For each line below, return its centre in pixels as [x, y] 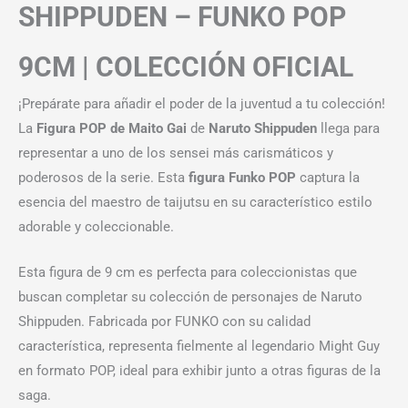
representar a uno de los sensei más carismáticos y [176, 153]
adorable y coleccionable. [96, 227]
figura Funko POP [242, 178]
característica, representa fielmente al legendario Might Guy [199, 347]
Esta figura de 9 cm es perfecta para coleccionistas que [188, 273]
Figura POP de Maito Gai [112, 129]
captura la [328, 178]
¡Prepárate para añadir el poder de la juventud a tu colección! [202, 104]
